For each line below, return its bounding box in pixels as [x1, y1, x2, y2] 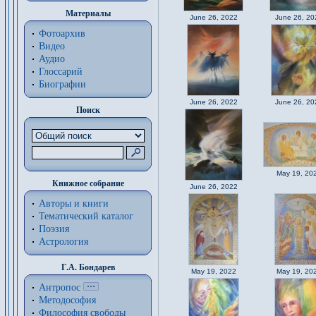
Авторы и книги [39, 198, 109, 209]
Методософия [39, 295, 96, 305]
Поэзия [39, 224, 69, 234]
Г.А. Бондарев [61, 262, 115, 272]
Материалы [65, 8, 111, 18]
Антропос [39, 282, 80, 293]
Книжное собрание [51, 178, 124, 188]
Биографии [39, 79, 86, 90]
